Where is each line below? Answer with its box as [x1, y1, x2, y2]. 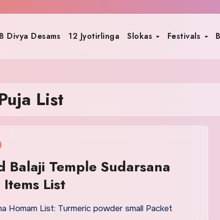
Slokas [127, 30, 155, 42]
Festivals [167, 30, 203, 42]
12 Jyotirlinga [68, 30, 120, 42]
